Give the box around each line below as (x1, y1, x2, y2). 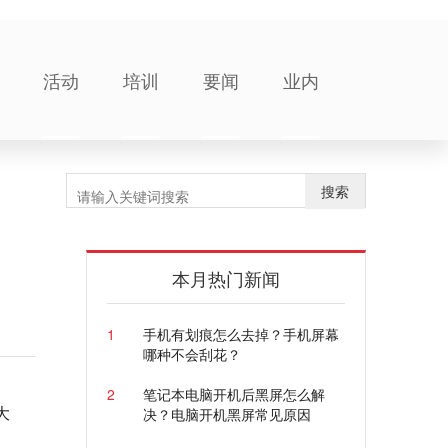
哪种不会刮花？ (142, 344, 241, 364)
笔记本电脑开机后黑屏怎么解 (142, 384, 325, 404)
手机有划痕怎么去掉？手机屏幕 (142, 324, 339, 344)
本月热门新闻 (172, 265, 280, 291)
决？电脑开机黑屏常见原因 (142, 404, 311, 424)
